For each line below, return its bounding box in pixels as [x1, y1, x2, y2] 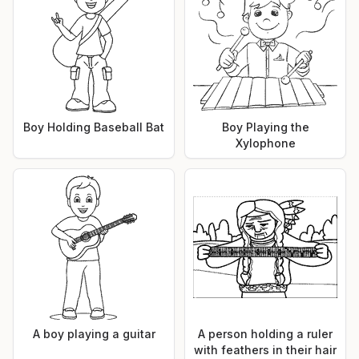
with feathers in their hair [194, 342, 337, 357]
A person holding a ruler [198, 326, 333, 341]
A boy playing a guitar [32, 326, 155, 341]
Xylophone [235, 135, 296, 150]
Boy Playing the [221, 119, 309, 134]
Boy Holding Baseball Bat [23, 119, 164, 134]
